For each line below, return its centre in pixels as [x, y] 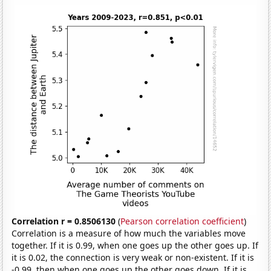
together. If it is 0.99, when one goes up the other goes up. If [135, 245]
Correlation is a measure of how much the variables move [129, 233]
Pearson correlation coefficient [182, 221]
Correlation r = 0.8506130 [64, 221]
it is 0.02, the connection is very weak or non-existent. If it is [133, 257]
